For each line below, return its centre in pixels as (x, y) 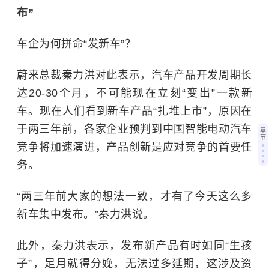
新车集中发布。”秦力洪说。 (86, 215)
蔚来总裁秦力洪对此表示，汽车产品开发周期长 (134, 75)
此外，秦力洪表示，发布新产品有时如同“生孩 (134, 246)
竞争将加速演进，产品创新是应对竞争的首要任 (134, 147)
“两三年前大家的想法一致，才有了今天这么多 (134, 197)
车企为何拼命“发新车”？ (76, 44)
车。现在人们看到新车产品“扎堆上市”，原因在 (134, 111)
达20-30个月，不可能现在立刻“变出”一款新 (134, 93)
